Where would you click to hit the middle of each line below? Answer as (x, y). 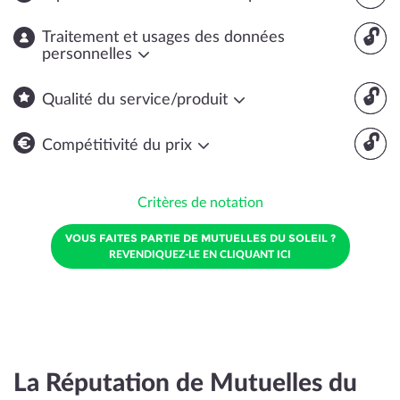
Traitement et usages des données (163, 37)
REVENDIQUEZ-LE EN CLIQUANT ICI (200, 254)
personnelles (89, 54)
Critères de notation (200, 203)
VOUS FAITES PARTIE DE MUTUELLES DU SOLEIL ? (200, 238)
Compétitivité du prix (119, 146)
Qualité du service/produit (137, 100)
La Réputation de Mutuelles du (185, 383)
